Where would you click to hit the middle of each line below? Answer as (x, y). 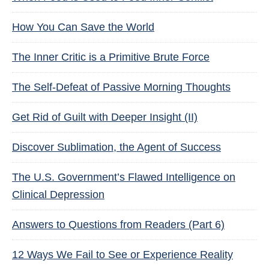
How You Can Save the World (83, 27)
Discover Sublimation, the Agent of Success (116, 147)
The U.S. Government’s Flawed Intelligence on (124, 177)
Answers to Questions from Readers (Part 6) (118, 225)
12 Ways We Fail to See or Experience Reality (122, 255)
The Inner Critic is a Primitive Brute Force (111, 57)
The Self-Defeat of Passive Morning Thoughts (121, 87)
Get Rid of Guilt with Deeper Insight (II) (105, 117)
